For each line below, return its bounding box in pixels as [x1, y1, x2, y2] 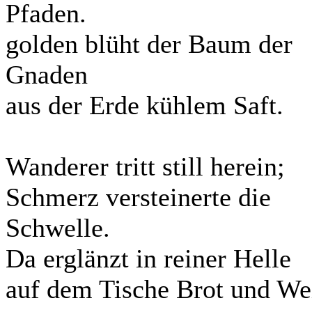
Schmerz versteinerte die [6, 182, 271, 212]
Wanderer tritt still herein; [6, 152, 285, 181]
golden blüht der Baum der [6, 29, 292, 58]
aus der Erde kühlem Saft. [6, 91, 283, 120]
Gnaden [6, 60, 88, 89]
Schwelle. [6, 213, 110, 242]
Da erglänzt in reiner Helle [6, 244, 291, 273]
